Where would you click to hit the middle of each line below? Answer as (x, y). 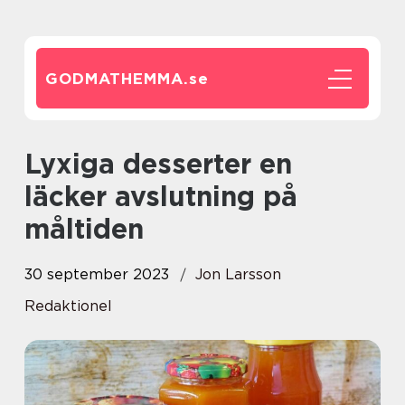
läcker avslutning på (161, 196)
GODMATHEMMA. (117, 79)
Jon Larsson (238, 274)
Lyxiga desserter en (32, 164)
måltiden (84, 229)
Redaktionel (68, 306)
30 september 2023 (97, 274)
